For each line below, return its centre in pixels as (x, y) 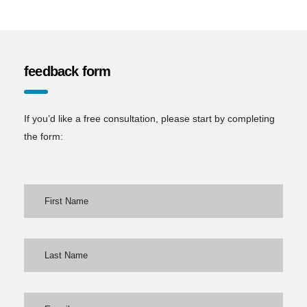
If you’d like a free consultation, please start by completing (149, 118)
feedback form (67, 71)
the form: (44, 136)
